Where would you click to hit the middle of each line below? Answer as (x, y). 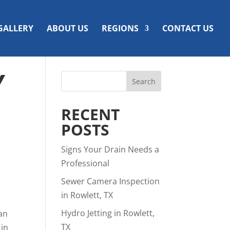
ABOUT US (68, 28)
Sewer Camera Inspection (111, 181)
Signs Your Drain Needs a (110, 149)
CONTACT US (188, 28)
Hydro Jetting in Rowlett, (108, 213)
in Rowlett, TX (87, 195)
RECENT (91, 114)
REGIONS (120, 28)
